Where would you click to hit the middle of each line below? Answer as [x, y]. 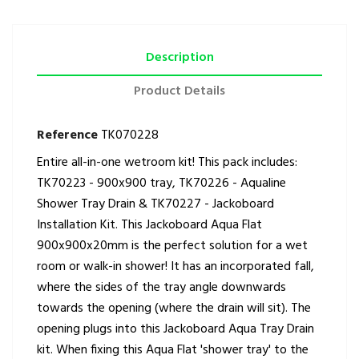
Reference [67, 135]
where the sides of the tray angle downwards [161, 287]
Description [179, 57]
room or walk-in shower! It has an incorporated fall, [175, 266]
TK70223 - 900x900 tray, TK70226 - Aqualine [161, 183]
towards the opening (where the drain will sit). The [174, 308]
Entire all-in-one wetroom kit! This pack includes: [167, 162]
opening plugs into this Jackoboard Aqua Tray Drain [175, 329]
